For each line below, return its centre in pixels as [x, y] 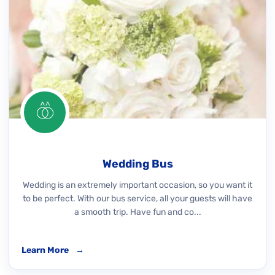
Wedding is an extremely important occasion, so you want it [137, 185]
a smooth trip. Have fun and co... [137, 212]
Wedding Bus [137, 164]
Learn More [46, 250]
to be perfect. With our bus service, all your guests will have [137, 199]
